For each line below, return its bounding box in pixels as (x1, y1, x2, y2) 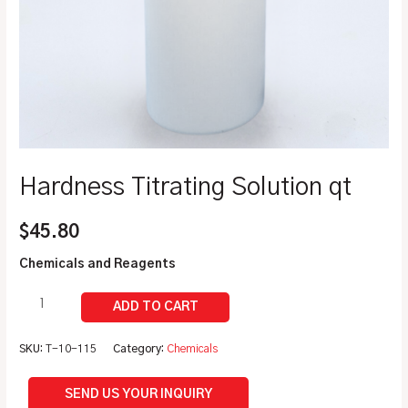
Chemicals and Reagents (19, 257, 177, 270)
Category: (113, 343, 168, 355)
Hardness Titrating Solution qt (19, 174, 352, 200)
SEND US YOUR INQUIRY (65, 388, 213, 401)
